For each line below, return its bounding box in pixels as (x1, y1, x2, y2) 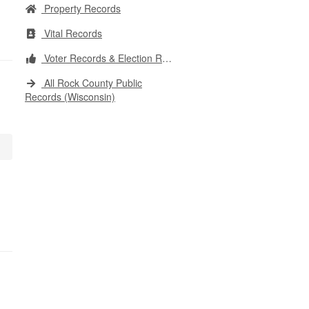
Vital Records (41, 26, 102, 40)
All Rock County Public (41, 76, 142, 90)
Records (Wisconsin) (25, 90, 115, 103)
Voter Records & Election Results (41, 51, 162, 65)
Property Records (41, 1, 121, 15)
